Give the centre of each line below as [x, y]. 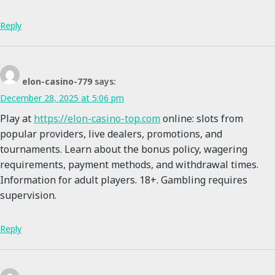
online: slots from [202, 119]
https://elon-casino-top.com [97, 119]
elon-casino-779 [57, 82]
